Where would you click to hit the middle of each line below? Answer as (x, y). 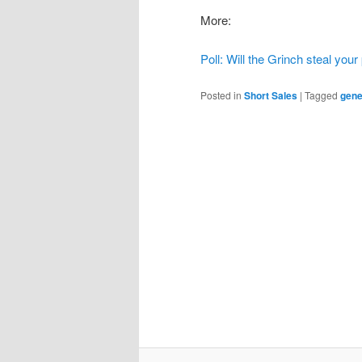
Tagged (321, 95)
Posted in (221, 95)
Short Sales (271, 96)
